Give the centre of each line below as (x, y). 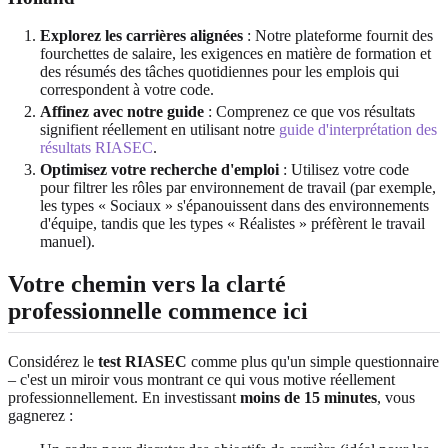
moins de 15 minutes (308, 398)
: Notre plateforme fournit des (338, 36)
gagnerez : (40, 416)
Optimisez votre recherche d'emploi (159, 170)
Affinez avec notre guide (122, 112)
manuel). (67, 242)
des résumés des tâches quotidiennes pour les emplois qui (219, 72)
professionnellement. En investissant (124, 398)
